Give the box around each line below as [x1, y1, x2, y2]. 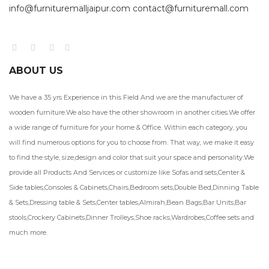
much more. [9, 228, 47, 237]
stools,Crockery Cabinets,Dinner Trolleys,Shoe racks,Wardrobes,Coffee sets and [9, 213, 254, 222]
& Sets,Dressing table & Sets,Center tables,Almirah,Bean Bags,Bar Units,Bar [9, 198, 246, 207]
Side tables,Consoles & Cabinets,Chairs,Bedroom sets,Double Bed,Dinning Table [9, 183, 259, 192]
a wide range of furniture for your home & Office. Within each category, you [9, 123, 247, 132]
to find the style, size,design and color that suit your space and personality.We [9, 153, 254, 162]
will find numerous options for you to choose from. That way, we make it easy [9, 138, 254, 147]
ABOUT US [9, 65, 63, 77]
